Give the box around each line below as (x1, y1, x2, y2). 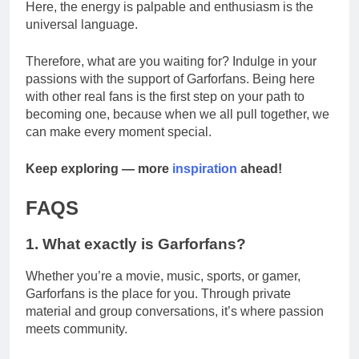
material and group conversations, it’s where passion (26, 305, 324, 319)
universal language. (26, 17, 138, 31)
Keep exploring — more (26, 161, 172, 175)
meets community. (26, 322, 127, 337)
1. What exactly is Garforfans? (26, 235, 246, 252)
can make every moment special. (26, 124, 212, 139)
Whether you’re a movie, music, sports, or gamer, (26, 269, 301, 284)
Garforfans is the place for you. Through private (26, 287, 291, 301)
